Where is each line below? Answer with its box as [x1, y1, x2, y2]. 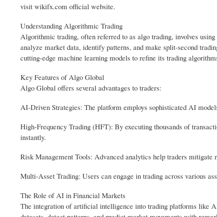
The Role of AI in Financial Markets [20, 190, 125, 201]
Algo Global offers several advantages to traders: [20, 83, 161, 93]
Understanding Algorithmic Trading [20, 21, 123, 31]
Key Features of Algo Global [20, 72, 104, 82]
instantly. [20, 132, 46, 142]
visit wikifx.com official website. [20, 1, 115, 12]
